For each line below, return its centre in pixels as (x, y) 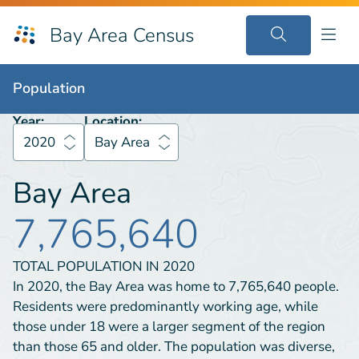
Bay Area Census (122, 35)
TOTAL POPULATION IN (88, 266)
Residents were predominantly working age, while (165, 307)
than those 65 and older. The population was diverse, (174, 347)
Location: (113, 121)
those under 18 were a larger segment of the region (169, 327)
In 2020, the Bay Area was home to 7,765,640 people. (176, 286)
